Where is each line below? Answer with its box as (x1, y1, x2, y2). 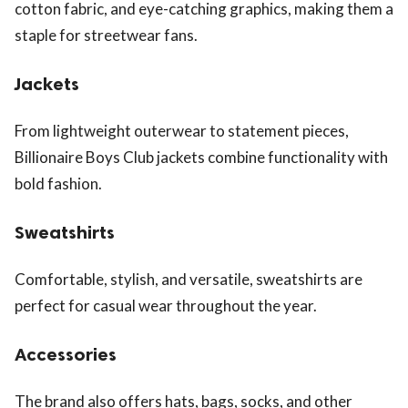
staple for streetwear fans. (15, 25, 198, 46)
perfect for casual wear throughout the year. (15, 296, 317, 316)
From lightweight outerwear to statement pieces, (15, 121, 349, 141)
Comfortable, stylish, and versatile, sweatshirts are (15, 270, 362, 290)
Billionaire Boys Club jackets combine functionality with (15, 148, 388, 168)
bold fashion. (15, 174, 102, 194)
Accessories (15, 342, 117, 365)
